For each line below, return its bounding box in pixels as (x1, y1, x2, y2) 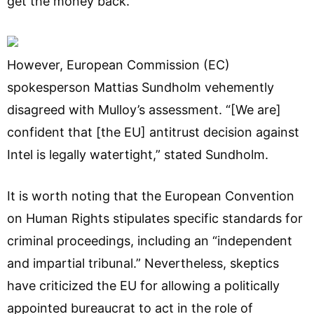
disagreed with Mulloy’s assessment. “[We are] (7, 102, 281, 117)
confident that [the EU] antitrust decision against (7, 124, 299, 139)
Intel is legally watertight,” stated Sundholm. (7, 146, 268, 162)
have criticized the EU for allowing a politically (7, 278, 280, 293)
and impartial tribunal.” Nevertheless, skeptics (7, 255, 279, 271)
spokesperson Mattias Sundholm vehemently (7, 79, 274, 95)
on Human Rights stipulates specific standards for (7, 210, 303, 226)
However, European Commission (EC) (7, 57, 230, 72)
